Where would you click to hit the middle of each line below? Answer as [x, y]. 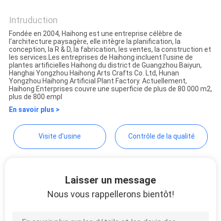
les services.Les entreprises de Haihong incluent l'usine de [101, 57]
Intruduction [33, 20]
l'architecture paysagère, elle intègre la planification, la [94, 41]
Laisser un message [110, 180]
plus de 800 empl [35, 96]
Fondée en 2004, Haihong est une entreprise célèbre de [95, 33]
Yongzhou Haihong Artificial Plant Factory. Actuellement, [98, 81]
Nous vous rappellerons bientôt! [110, 194]
